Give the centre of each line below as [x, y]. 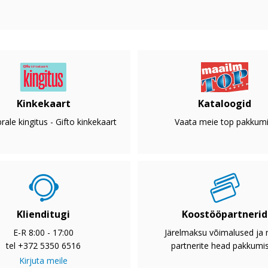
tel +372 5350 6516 [43, 246]
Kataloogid [225, 104]
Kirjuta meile [43, 261]
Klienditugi [43, 214]
